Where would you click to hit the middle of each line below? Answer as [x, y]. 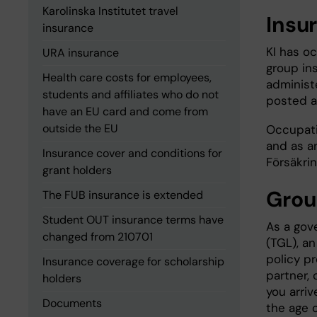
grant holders [77, 170]
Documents [72, 303]
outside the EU [80, 128]
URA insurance [81, 53]
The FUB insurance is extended [123, 195]
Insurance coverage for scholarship [133, 261]
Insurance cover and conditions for [132, 153]
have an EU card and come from [125, 111]
